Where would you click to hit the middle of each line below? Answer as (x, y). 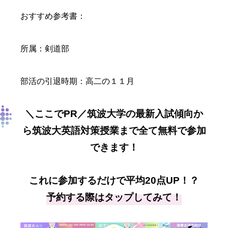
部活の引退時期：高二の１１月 (77, 81)
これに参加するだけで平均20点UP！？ (114, 181)
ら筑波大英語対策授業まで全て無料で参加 (114, 131)
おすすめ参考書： (53, 16)
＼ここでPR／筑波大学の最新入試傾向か (114, 114)
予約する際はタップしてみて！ (114, 197)
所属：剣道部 (45, 49)
